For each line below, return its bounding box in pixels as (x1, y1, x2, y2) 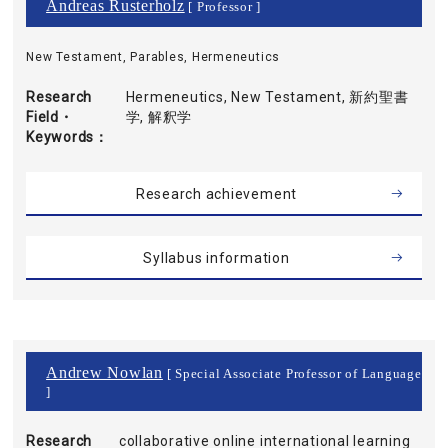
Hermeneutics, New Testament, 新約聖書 (125, 89, 409, 105)
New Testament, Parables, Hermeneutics (26, 50, 281, 64)
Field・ (26, 109, 74, 125)
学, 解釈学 (125, 109, 193, 125)
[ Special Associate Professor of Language (162, 367, 422, 381)
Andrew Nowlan (46, 364, 163, 381)
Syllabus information (143, 250, 290, 266)
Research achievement (135, 186, 298, 202)
